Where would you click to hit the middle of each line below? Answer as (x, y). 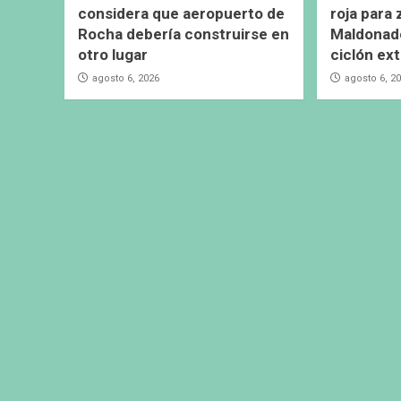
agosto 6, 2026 (126, 79)
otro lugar (113, 55)
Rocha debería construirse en (183, 34)
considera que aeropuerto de (181, 14)
